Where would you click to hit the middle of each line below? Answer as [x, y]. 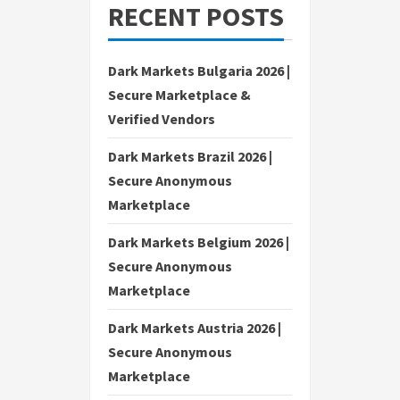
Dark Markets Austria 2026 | [195, 328]
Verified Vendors [162, 119]
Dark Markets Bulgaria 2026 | [199, 71]
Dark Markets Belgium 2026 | [199, 242]
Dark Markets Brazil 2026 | [190, 156]
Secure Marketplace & [179, 95]
